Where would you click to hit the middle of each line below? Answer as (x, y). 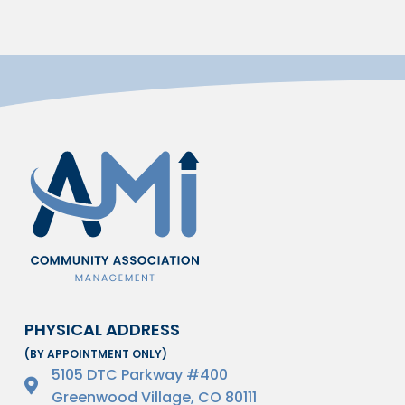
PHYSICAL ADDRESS (102, 330)
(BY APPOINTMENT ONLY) (96, 354)
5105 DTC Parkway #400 (140, 375)
